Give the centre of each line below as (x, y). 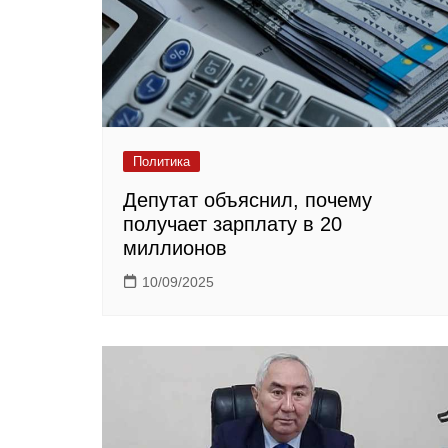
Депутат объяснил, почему (247, 199)
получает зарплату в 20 (232, 223)
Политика (161, 161)
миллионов (175, 247)
